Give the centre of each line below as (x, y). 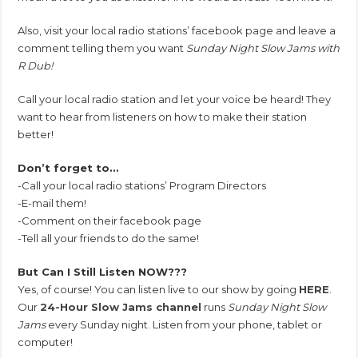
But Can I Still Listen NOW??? (103, 271)
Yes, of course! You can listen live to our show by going (159, 289)
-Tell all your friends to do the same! (109, 238)
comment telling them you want (102, 48)
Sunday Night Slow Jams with (263, 48)
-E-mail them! (52, 203)
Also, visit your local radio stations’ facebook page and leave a (177, 30)
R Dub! (36, 65)
